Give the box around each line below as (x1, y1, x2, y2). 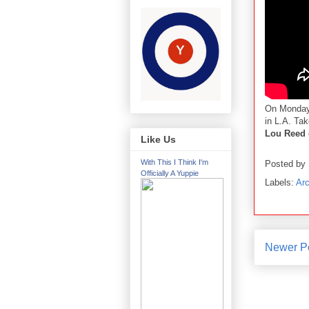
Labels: (265, 177, 296, 188)
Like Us (141, 134, 176, 146)
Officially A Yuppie (141, 169, 199, 178)
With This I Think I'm (141, 158, 208, 167)
